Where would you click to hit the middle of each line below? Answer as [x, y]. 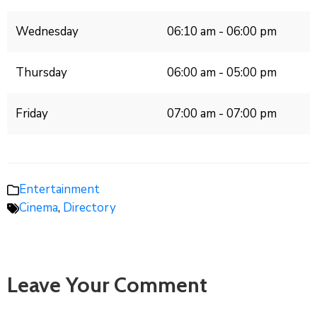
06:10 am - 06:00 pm [222, 31]
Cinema [39, 208]
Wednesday [47, 31]
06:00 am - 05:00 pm [222, 73]
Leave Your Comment [107, 285]
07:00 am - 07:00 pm [222, 114]
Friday [32, 114]
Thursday [41, 73]
